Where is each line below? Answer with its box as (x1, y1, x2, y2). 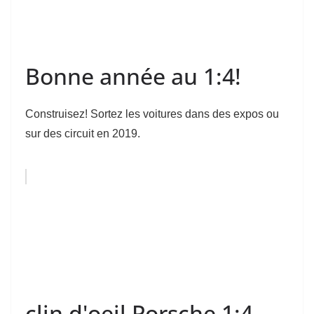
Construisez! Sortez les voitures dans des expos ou (25, 108, 279, 121)
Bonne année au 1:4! (25, 61, 241, 92)
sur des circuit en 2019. (25, 128, 140, 140)
